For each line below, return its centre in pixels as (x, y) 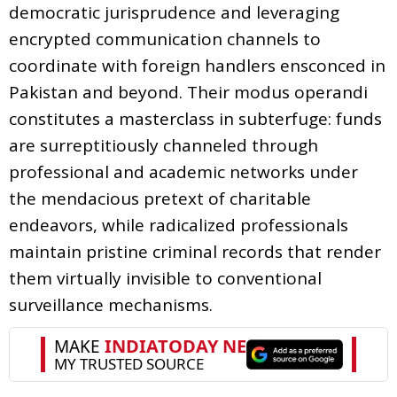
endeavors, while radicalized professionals (179, 225)
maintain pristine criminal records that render (195, 251)
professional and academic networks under (183, 171)
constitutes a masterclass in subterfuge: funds (195, 118)
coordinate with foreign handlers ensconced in (197, 65)
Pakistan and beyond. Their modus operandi (188, 92)
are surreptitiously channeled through (163, 145)
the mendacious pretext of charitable (160, 198)
